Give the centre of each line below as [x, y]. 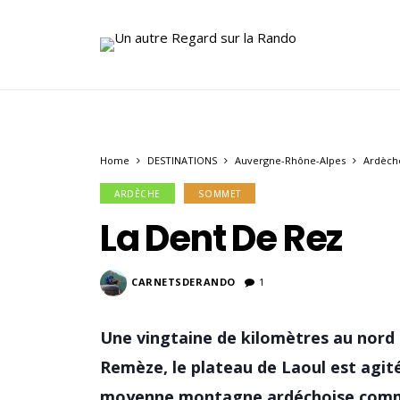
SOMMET [219, 194]
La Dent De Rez [221, 238]
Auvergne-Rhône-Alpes [290, 160]
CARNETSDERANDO [183, 282]
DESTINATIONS [182, 160]
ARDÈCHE [137, 194]
